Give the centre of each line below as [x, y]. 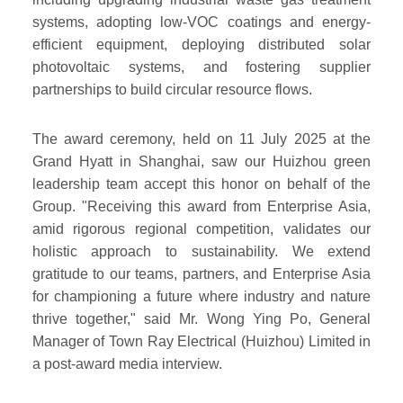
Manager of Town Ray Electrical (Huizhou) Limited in [201, 341]
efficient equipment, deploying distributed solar [201, 45]
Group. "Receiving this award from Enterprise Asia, [201, 206]
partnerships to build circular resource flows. [172, 90]
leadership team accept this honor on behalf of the [201, 184]
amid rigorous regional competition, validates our [201, 229]
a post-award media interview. [127, 364]
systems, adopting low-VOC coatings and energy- [201, 22]
